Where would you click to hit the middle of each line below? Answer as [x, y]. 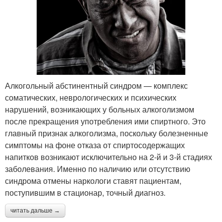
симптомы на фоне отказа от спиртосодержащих [95, 145]
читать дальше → [35, 210]
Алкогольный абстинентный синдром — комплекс [96, 85]
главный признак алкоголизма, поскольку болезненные [107, 133]
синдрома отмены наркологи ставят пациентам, [93, 180]
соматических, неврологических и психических [91, 97]
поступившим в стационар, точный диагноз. [85, 192]
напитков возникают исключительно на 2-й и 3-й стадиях [109, 157]
